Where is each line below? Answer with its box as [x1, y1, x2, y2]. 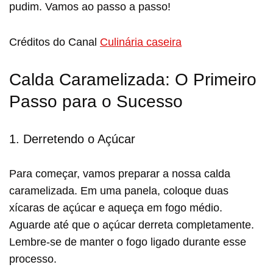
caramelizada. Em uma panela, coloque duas [9, 184, 229, 197]
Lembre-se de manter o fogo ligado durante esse [9, 235, 246, 248]
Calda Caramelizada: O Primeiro [9, 69, 257, 89]
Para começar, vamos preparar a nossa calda [9, 167, 230, 180]
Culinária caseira [100, 35, 182, 48]
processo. [9, 252, 57, 265]
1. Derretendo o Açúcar [9, 132, 135, 146]
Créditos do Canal [9, 35, 100, 48]
